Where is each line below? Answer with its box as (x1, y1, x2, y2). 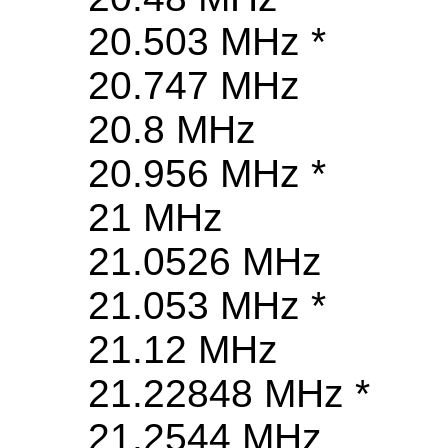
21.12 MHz (88, 328, 278, 372)
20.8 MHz (88, 108, 256, 152)
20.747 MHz (88, 64, 300, 108)
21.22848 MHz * (88, 372, 370, 416)
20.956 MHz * (88, 152, 326, 196)
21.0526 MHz (88, 240, 322, 284)
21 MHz (88, 196, 223, 240)
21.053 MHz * (88, 284, 326, 328)
